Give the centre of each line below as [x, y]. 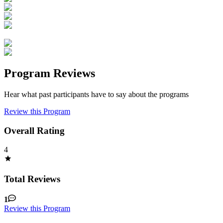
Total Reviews [32, 179]
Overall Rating [34, 130]
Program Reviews [50, 73]
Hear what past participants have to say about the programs [96, 95]
